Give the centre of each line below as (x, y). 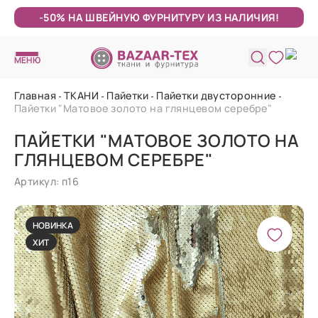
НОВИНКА (53, 225)
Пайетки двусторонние (216, 95)
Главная (35, 95)
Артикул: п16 (47, 181)
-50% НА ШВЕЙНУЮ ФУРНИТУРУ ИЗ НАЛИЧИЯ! (159, 17)
